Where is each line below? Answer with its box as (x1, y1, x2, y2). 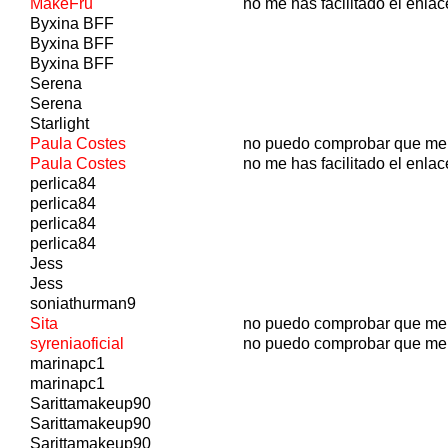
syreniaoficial (30, 334, 124, 352)
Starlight (30, 114, 89, 132)
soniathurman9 (30, 294, 136, 312)
